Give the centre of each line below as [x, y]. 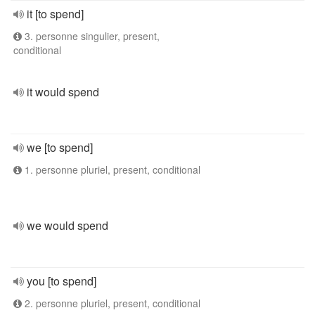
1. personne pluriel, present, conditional [111, 169]
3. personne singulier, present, [91, 36]
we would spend [67, 225]
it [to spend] [55, 14]
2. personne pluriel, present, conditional [111, 303]
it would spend [63, 92]
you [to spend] [62, 281]
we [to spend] [60, 147]
